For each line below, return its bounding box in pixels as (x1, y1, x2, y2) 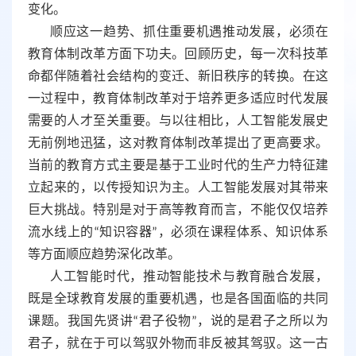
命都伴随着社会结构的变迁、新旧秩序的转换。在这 (28, 71, 328, 84)
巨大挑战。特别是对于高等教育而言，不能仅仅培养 (28, 204, 328, 218)
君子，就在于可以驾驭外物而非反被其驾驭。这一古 (28, 338, 328, 351)
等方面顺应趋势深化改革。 (28, 249, 180, 262)
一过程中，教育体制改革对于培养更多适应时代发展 (28, 93, 328, 106)
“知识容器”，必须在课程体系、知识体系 (93, 226, 329, 240)
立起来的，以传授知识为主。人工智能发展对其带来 (28, 182, 328, 195)
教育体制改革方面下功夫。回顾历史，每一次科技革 (28, 48, 328, 62)
